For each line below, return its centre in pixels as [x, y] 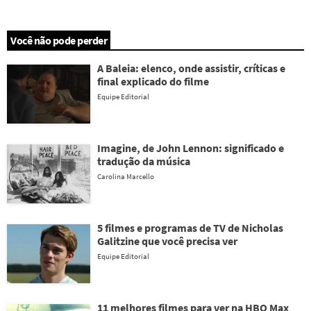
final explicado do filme [153, 81]
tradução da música [144, 161]
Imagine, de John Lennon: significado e [191, 148]
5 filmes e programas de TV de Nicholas [190, 228]
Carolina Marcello [126, 176]
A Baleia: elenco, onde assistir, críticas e [191, 68]
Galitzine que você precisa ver [167, 241]
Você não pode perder [59, 40]
